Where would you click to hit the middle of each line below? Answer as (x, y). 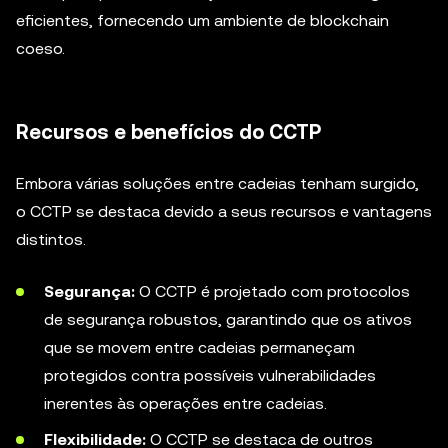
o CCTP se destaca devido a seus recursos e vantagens (224, 211)
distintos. (51, 239)
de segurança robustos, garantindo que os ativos (228, 319)
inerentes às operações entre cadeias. (185, 403)
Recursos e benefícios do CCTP (168, 132)
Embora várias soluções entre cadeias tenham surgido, (217, 183)
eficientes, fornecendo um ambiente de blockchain (202, 20)
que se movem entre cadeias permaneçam (199, 347)
